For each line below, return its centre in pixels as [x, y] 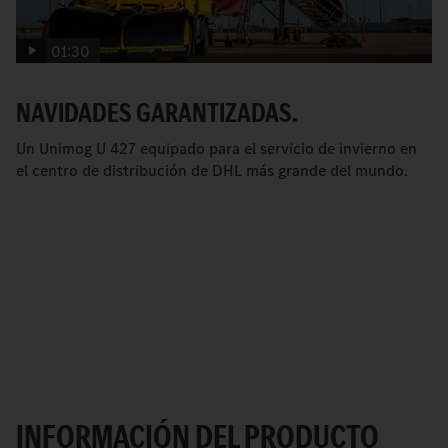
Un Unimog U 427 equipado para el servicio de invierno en [216, 148]
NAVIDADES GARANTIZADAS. [157, 112]
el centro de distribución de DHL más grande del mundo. [212, 170]
